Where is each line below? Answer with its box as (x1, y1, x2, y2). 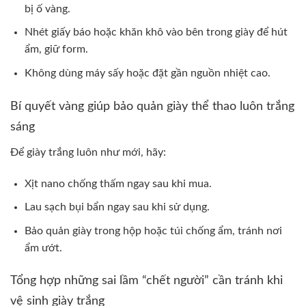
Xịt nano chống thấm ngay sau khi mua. (24, 178, 212, 189)
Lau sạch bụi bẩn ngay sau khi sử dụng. (24, 201, 210, 213)
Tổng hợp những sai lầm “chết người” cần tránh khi (10, 275, 283, 288)
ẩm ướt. (24, 242, 62, 253)
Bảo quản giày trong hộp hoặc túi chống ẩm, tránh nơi (24, 225, 282, 236)
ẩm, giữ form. (24, 44, 88, 55)
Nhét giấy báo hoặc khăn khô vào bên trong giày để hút (24, 27, 288, 38)
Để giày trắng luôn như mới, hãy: (10, 146, 166, 158)
